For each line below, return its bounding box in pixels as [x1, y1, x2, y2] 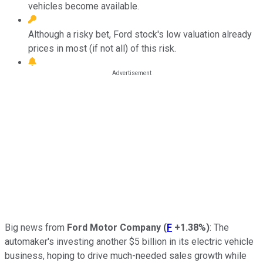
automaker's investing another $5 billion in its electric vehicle [5, 235, 254, 247]
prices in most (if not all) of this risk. [28, 42, 176, 54]
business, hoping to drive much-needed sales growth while [5, 249, 247, 261]
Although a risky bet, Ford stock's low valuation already [28, 28, 252, 40]
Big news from [5, 221, 67, 233]
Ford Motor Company [67, 221, 161, 233]
